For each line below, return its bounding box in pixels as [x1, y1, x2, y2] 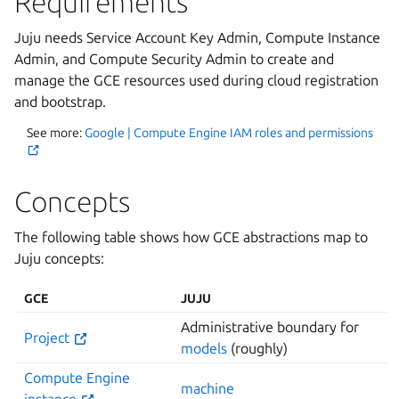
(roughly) [227, 339, 289, 356]
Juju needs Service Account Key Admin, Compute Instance [14, 28, 380, 45]
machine [181, 379, 235, 396]
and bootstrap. [14, 93, 106, 110]
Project [24, 329, 74, 346]
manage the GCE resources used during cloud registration [14, 71, 379, 88]
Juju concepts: [14, 249, 104, 266]
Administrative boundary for [181, 318, 360, 335]
